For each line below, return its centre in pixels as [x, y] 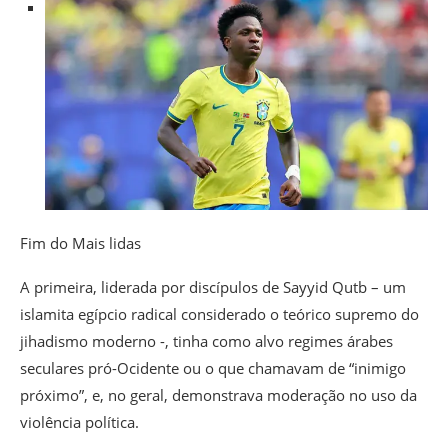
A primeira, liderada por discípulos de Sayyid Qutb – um [213, 286]
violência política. [79, 421]
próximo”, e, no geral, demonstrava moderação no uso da [218, 394]
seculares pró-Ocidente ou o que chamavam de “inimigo [213, 367]
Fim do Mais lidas [80, 242]
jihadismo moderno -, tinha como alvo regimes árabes [206, 340]
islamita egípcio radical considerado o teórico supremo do [219, 313]
